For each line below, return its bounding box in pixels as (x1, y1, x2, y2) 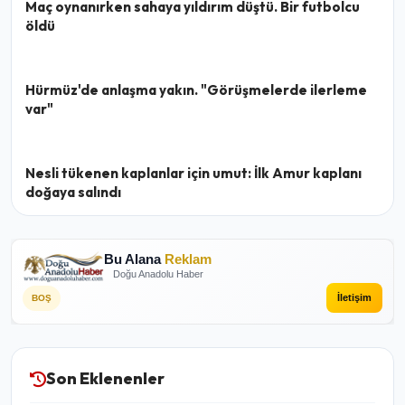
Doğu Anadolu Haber (112, 268, 203, 279)
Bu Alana (104, 250, 165, 267)
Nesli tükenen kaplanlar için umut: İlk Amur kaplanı (25, 164, 362, 182)
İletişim (337, 292, 372, 304)
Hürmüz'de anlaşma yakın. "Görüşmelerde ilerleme (25, 80, 367, 99)
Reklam (165, 250, 212, 267)
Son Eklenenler (46, 368, 165, 390)
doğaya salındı (25, 183, 121, 201)
